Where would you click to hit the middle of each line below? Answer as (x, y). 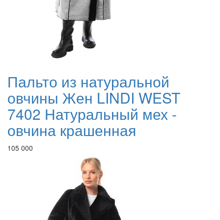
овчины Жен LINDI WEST (94, 98)
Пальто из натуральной (88, 82)
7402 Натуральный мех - (92, 114)
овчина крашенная (72, 130)
